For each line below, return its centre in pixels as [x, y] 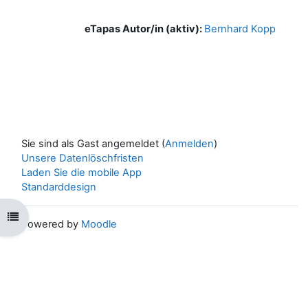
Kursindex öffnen [48, 217]
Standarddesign [59, 187]
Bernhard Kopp [240, 29]
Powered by [51, 224]
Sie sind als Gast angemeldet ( [93, 143]
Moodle [99, 224]
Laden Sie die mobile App [81, 172]
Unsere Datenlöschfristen [82, 158]
